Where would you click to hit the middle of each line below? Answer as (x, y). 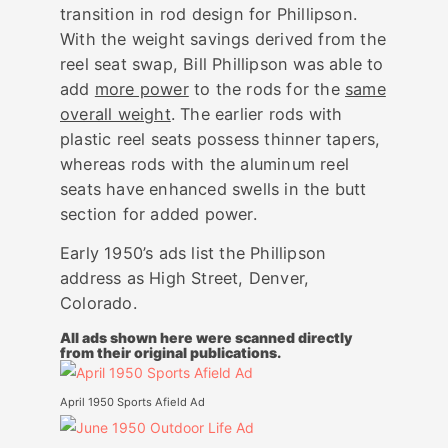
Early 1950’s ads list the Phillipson (193, 253)
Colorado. (98, 303)
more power (141, 89)
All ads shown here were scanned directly (206, 338)
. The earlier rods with (256, 114)
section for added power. (158, 214)
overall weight (115, 114)
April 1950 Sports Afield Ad (132, 401)
